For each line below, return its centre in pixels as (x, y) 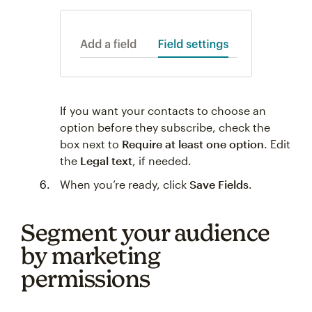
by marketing (91, 255)
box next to (91, 144)
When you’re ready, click (125, 184)
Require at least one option (193, 144)
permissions (86, 278)
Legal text (106, 161)
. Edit (277, 144)
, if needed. (162, 161)
